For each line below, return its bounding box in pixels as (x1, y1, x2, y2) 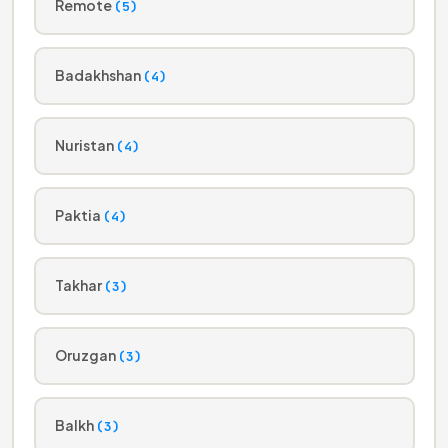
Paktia (55, 206, 103, 224)
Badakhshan (55, 66, 143, 84)
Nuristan (55, 136, 116, 154)
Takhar (55, 276, 104, 294)
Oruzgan (55, 346, 118, 364)
